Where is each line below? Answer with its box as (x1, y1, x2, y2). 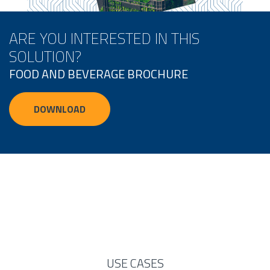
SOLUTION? (9, 45, 81, 69)
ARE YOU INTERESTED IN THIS (9, 27, 199, 51)
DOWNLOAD (34, 102, 86, 117)
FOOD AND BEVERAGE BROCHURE (9, 64, 188, 84)
